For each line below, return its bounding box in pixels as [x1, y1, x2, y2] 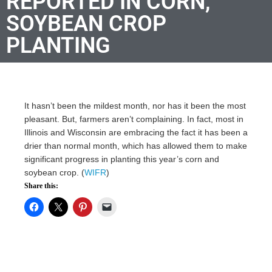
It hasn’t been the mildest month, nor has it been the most [24, 100, 246, 110]
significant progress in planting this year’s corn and [24, 154, 219, 164]
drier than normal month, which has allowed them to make [24, 140, 247, 151]
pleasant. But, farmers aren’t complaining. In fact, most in [24, 114, 243, 124]
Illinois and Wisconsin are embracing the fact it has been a [24, 127, 248, 137]
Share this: [24, 181, 58, 190]
